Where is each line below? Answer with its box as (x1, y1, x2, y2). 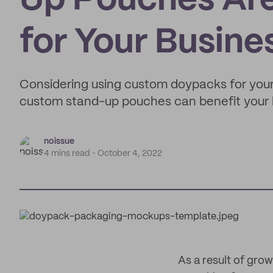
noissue (44, 137, 74, 146)
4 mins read (44, 149, 90, 158)
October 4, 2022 (97, 149, 162, 158)
